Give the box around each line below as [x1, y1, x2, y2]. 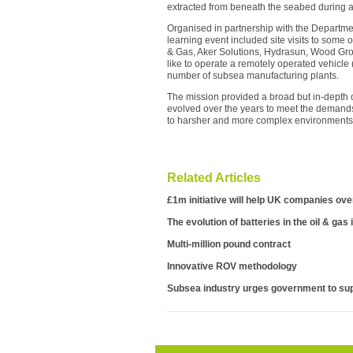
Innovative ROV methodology [167, 260, 297, 272]
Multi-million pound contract [167, 238, 291, 250]
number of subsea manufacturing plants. [167, 69, 339, 81]
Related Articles [167, 170, 261, 184]
